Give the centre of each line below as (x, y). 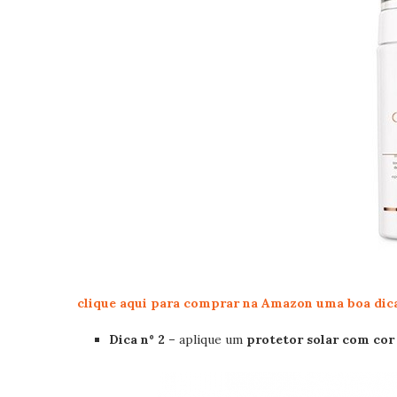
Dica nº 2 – (142, 339)
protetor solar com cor (320, 339)
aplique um (211, 339)
